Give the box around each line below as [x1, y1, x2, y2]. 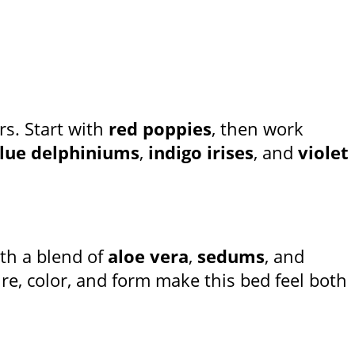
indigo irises [148, 140, 254, 165]
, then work [212, 116, 303, 141]
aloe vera [108, 244, 189, 269]
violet [298, 140, 349, 165]
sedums [197, 244, 265, 269]
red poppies [109, 116, 212, 141]
